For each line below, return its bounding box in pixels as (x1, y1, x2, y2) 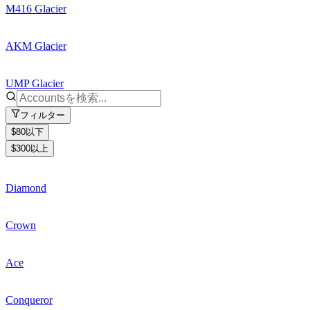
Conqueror (6, 293, 53, 306)
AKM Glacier (6, 40, 66, 53)
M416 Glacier (6, 3, 66, 15)
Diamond (6, 181, 46, 194)
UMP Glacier (6, 77, 64, 90)
